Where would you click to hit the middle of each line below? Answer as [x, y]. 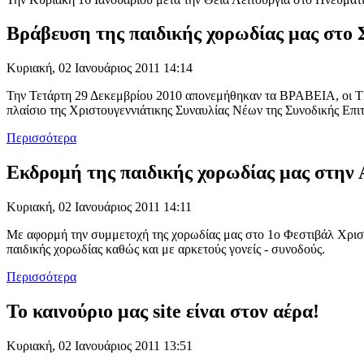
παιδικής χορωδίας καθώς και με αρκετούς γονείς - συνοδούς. [166, 249]
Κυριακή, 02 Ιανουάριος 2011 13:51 [100, 345]
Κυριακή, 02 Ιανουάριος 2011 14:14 [100, 68]
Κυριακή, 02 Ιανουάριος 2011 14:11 [99, 207]
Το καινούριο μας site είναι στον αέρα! [163, 312]
